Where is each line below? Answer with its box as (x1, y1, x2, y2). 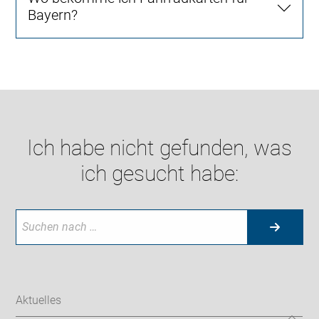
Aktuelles (16, 293, 62, 308)
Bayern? (28, 6, 78, 23)
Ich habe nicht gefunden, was (27, 135, 292, 160)
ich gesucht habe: (80, 160, 239, 186)
